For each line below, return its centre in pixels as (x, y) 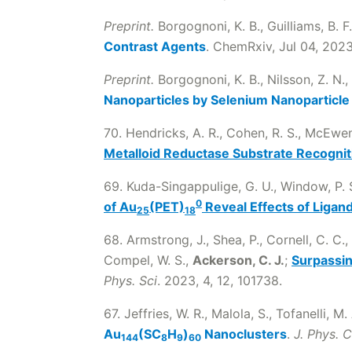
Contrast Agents (155, 46)
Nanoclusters (244, 334)
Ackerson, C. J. (238, 260)
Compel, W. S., (148, 260)
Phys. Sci (130, 280)
